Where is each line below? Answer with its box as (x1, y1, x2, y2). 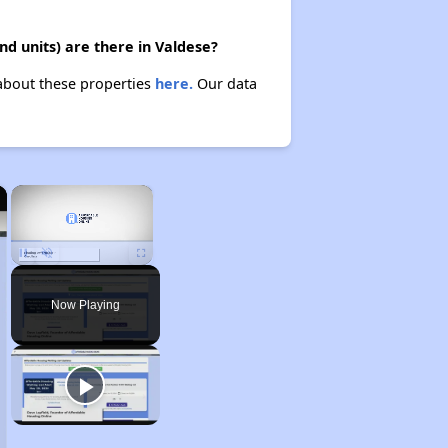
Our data (192, 74, 257, 93)
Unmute (46, 269, 77, 279)
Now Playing (50, 298, 120, 312)
